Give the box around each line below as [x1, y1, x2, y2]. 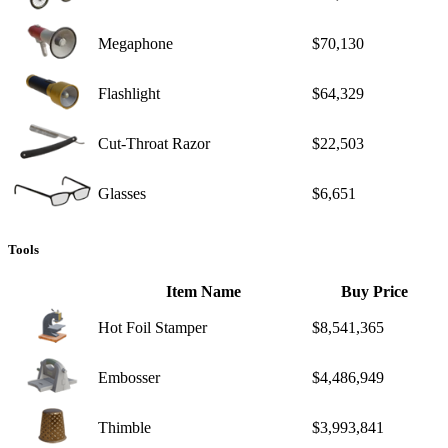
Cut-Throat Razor [98, 134, 210, 152]
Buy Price [341, 282, 408, 300]
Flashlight [98, 84, 160, 102]
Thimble [98, 418, 151, 436]
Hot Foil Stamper [98, 318, 207, 336]
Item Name [165, 282, 241, 300]
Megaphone [98, 34, 173, 52]
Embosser [98, 368, 160, 386]
